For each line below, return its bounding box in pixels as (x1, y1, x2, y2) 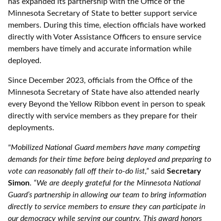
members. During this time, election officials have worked (8, 21, 206, 29)
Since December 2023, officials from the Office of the (8, 76, 192, 84)
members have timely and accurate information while (8, 45, 191, 53)
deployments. (8, 124, 54, 132)
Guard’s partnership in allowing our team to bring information (8, 191, 206, 199)
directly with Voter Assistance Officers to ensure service (8, 33, 201, 41)
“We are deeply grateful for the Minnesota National (32, 179, 201, 187)
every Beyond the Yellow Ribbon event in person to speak (8, 100, 205, 108)
